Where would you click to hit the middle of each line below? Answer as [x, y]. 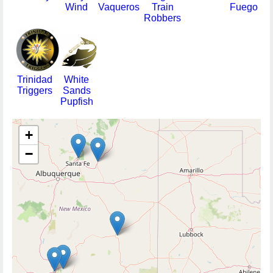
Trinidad [35, 80]
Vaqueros [119, 7]
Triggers [35, 90]
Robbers [162, 18]
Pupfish [76, 101]
